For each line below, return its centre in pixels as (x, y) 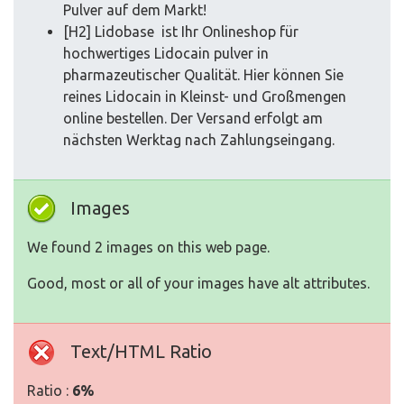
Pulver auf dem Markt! (135, 10)
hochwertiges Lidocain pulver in (166, 54)
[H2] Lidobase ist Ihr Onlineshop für (181, 32)
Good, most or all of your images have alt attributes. (198, 284)
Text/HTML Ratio (141, 352)
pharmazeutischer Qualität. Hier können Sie (203, 75)
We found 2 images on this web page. (148, 248)
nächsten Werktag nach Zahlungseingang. (199, 140)
